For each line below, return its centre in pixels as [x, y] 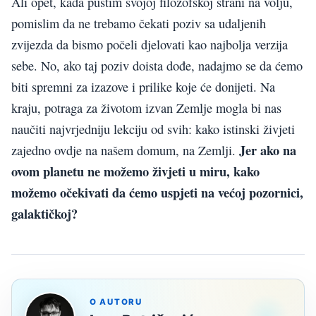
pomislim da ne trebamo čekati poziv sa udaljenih [139, 24]
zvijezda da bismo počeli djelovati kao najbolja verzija [150, 45]
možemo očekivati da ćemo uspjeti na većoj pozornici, [157, 193]
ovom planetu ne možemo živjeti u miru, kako [135, 171]
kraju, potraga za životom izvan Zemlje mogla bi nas [146, 108]
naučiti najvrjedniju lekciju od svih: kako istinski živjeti [153, 129]
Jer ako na [268, 150]
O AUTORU [116, 302]
